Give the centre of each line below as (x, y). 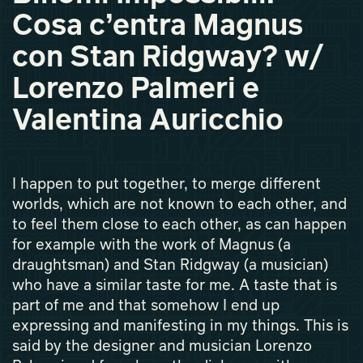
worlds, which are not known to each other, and (179, 205)
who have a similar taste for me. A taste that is (175, 286)
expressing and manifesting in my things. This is (180, 327)
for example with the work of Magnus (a (152, 246)
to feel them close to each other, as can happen (179, 226)
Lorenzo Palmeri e (136, 90)
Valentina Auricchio (148, 122)
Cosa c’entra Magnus (158, 27)
